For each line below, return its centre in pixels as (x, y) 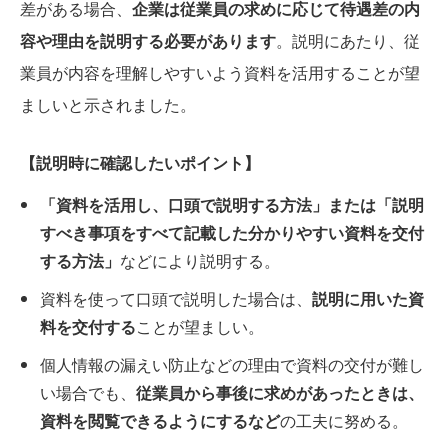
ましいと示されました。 (108, 104)
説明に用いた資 (368, 298)
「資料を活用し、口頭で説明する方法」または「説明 (232, 204)
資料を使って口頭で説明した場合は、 (176, 298)
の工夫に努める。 (344, 420)
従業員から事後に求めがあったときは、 (280, 392)
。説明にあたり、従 (348, 40)
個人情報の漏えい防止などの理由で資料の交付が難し (232, 364)
